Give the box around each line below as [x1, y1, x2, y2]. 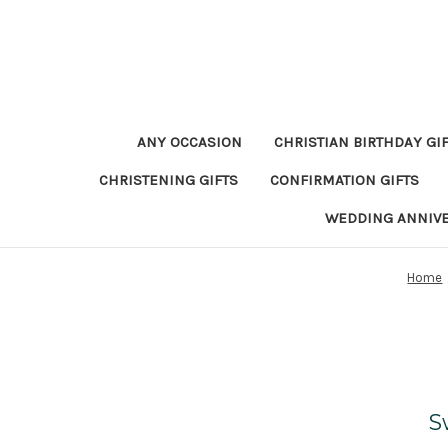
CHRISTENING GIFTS [98, 171, 238, 189]
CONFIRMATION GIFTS [269, 171, 419, 189]
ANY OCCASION [136, 133, 242, 151]
